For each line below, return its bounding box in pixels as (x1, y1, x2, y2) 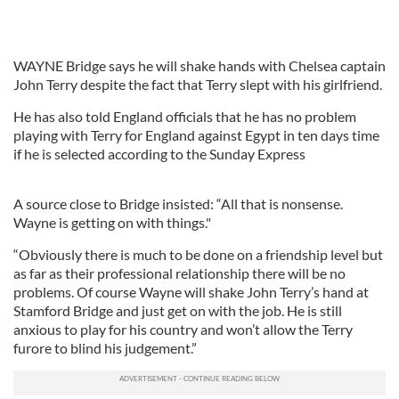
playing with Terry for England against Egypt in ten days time (13, 126, 379, 143)
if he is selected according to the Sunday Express (13, 145, 305, 162)
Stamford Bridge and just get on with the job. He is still (13, 302, 342, 319)
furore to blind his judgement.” (13, 339, 197, 356)
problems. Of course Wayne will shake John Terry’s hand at (13, 283, 369, 300)
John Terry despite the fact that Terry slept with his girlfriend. (13, 76, 382, 93)
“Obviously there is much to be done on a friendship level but (13, 246, 383, 263)
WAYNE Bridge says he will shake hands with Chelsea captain (13, 57, 386, 74)
